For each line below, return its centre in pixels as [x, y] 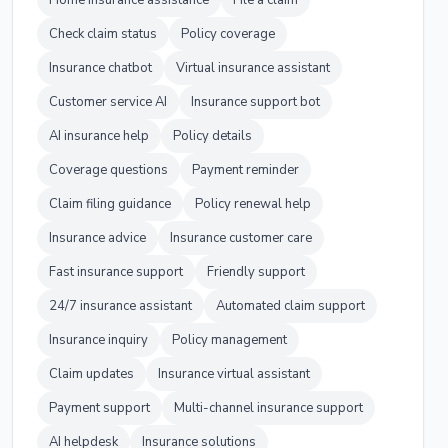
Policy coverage [228, 34]
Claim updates [91, 374]
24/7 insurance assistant [120, 306]
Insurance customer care [241, 238]
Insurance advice [97, 238]
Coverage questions [108, 170]
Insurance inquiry [98, 340]
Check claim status [103, 34]
